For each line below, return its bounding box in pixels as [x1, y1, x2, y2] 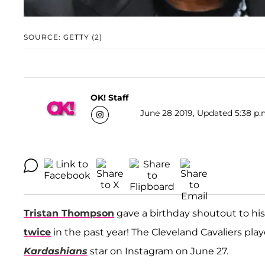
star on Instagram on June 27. [90, 245, 228, 257]
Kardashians [24, 245, 88, 257]
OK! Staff [91, 92, 128, 103]
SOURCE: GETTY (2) [24, 33, 102, 42]
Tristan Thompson [24, 208, 114, 219]
